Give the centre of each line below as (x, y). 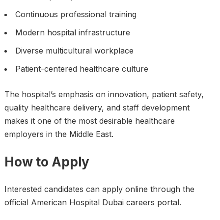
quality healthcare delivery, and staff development (97, 108)
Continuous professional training (76, 14)
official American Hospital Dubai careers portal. (93, 202)
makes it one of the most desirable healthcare (89, 121)
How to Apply (47, 162)
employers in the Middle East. (59, 134)
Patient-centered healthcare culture (82, 69)
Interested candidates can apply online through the (99, 189)
